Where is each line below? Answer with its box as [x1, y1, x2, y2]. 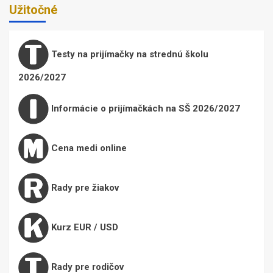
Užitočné [9, 2, 57, 18]
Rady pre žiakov [49, 182, 119, 194]
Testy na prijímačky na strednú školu [49, 49, 208, 60]
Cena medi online [49, 143, 127, 154]
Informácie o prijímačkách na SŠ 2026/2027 [49, 103, 240, 115]
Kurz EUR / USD [49, 222, 118, 233]
